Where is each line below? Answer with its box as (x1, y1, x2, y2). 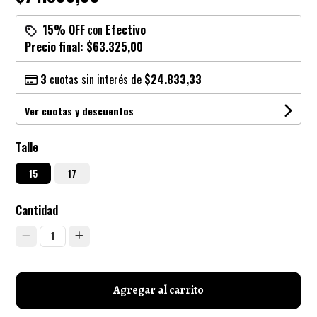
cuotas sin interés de (47, 70, 145, 88)
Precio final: (25, 38, 87, 55)
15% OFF (42, 21, 86, 38)
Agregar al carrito (113, 282, 204, 298)
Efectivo (105, 21, 146, 38)
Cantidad (16, 201, 59, 219)
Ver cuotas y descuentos (25, 103, 134, 118)
